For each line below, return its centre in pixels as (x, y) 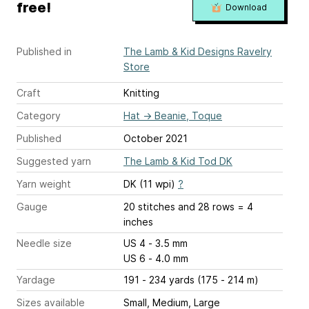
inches (138, 222)
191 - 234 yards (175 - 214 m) (191, 280)
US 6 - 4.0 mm (168, 259)
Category (39, 116)
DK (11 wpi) (151, 184)
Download (246, 8)
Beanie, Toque (188, 116)
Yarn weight (44, 184)
